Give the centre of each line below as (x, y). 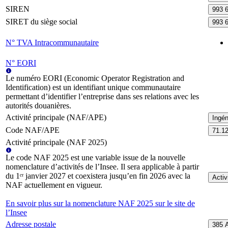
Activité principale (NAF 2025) (56, 142)
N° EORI (21, 63)
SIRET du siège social (41, 22)
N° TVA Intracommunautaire (52, 43)
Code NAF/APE (33, 130)
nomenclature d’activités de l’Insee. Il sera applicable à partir (102, 167)
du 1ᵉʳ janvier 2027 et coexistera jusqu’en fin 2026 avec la (98, 176)
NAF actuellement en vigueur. (54, 185)
